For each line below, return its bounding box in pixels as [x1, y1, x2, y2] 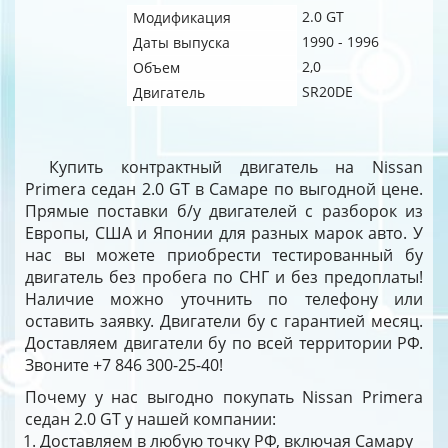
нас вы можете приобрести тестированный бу [25, 244, 423, 266]
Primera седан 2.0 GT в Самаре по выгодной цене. [25, 178, 423, 200]
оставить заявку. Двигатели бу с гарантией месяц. [25, 310, 423, 332]
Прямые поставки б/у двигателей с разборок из [25, 200, 423, 222]
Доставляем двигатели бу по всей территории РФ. [25, 332, 423, 354]
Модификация [133, 8, 231, 27]
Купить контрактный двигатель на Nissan [49, 156, 423, 178]
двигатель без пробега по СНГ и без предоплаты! [25, 266, 423, 288]
